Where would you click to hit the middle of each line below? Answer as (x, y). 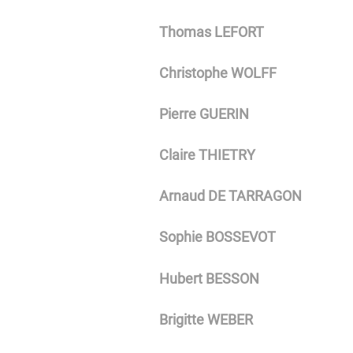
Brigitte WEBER (206, 319)
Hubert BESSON (209, 278)
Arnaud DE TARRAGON (230, 196)
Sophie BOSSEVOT (217, 237)
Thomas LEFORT (211, 32)
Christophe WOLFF (217, 73)
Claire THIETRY (207, 155)
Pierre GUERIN (204, 114)
